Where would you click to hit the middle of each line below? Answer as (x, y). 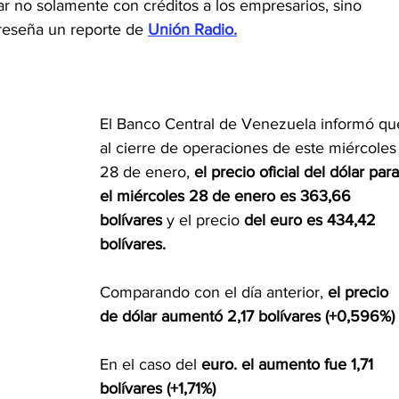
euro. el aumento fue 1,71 (287, 364)
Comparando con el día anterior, (214, 292)
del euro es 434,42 (312, 220)
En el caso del (148, 364)
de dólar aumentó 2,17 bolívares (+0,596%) (247, 316)
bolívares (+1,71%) (158, 388)
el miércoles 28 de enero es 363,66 (228, 195)
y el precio (205, 220)
